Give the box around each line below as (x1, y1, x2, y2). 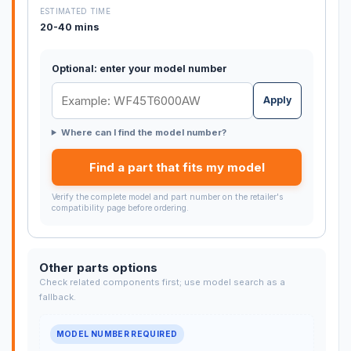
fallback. (38, 291, 76, 303)
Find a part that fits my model (89, 159, 265, 175)
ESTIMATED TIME (39, 5, 110, 16)
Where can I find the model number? (60, 126, 226, 138)
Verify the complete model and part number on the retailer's (51, 191, 284, 202)
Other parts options (38, 260, 157, 276)
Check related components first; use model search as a (38, 277, 285, 288)
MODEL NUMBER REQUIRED (56, 329, 178, 339)
